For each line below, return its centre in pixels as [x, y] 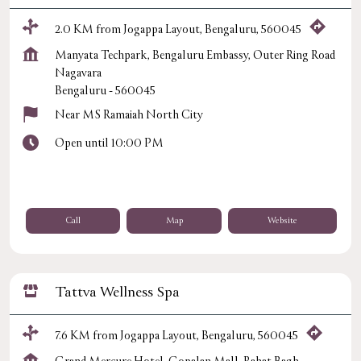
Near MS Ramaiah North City [129, 115]
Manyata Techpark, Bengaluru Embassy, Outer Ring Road [195, 56]
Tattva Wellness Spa [117, 293]
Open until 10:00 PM [109, 143]
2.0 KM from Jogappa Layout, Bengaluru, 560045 [178, 29]
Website [283, 221]
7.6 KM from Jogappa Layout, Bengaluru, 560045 [176, 335]
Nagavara [78, 73]
